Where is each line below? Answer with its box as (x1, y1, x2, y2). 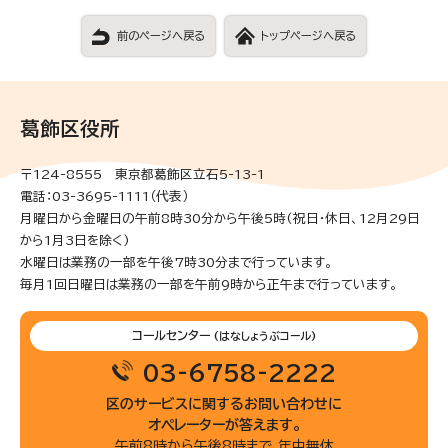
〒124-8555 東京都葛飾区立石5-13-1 (20, 167, 278, 181)
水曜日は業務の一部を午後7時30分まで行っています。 (20, 255, 333, 269)
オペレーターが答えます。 (147, 417, 301, 432)
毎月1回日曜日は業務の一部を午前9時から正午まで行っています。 (20, 277, 398, 291)
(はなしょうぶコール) (213, 330, 316, 341)
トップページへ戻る (260, 29, 356, 41)
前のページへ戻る (117, 29, 205, 41)
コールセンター (132, 329, 210, 341)
